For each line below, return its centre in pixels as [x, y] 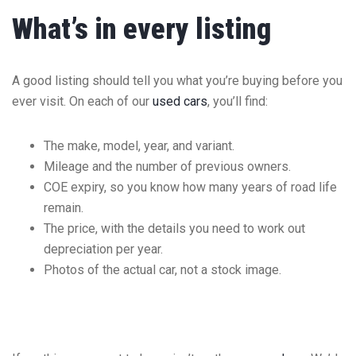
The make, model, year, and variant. [139, 145]
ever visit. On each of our [82, 101]
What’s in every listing [141, 29]
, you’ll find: [238, 101]
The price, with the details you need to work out [174, 228]
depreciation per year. [103, 249]
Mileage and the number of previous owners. [167, 166]
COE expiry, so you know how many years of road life [190, 187]
